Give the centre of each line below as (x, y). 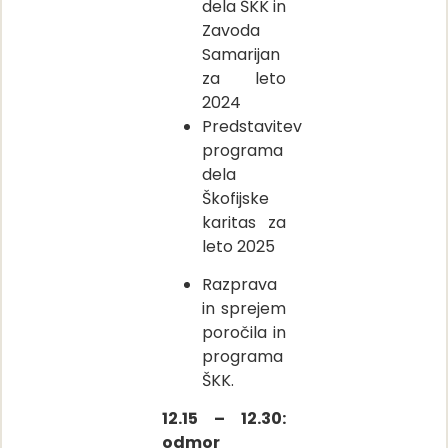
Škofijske (235, 198)
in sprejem (244, 308)
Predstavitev (252, 126)
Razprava (239, 284)
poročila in (244, 332)
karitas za (244, 222)
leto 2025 (238, 246)
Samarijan (241, 54)
